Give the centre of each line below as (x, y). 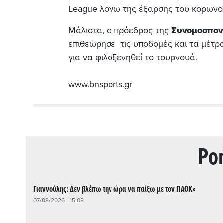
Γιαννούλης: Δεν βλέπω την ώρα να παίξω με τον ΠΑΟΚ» (114, 189)
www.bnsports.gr (100, 84)
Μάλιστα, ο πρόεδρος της (120, 30)
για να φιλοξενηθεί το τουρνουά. (134, 57)
